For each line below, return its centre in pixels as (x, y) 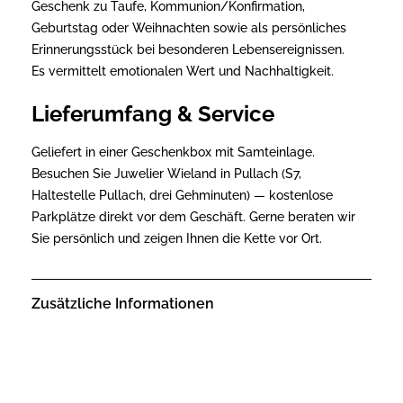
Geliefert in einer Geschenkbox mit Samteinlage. (173, 152)
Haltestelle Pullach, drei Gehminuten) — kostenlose (182, 195)
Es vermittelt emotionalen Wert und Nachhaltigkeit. (183, 71)
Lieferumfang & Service (153, 113)
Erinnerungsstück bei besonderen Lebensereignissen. (188, 49)
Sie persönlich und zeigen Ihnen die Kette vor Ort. (177, 238)
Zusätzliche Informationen (123, 304)
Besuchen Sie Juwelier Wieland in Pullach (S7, (166, 173)
